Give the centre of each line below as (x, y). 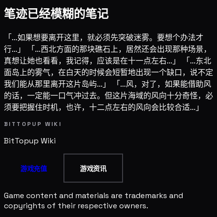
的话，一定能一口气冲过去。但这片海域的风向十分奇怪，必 (108, 96)
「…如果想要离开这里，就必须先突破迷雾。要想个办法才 (104, 38)
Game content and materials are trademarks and (93, 196)
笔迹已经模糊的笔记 (56, 14)
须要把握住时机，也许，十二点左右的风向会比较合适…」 (104, 108)
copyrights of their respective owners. (76, 206)
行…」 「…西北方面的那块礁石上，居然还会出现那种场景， (108, 49)
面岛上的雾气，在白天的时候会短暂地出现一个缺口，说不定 (108, 73)
